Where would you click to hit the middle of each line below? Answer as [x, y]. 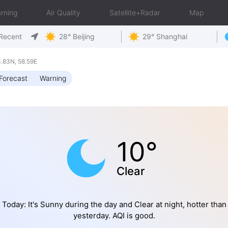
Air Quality [63, 12]
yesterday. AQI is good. [114, 216]
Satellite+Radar [135, 12]
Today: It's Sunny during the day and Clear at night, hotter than [114, 204]
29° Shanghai [165, 36]
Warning [53, 78]
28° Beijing [77, 36]
